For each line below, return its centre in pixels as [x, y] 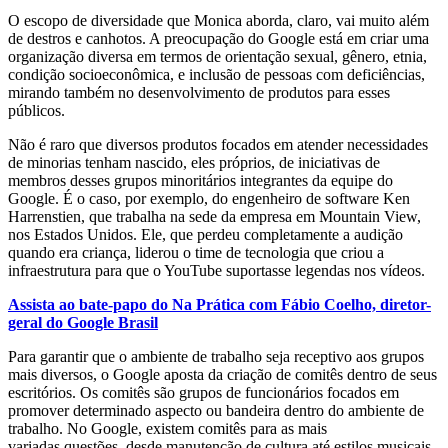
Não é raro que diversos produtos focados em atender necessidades [218, 144]
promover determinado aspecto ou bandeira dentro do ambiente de [216, 410]
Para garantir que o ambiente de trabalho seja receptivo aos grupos [216, 356]
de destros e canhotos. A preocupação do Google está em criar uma [218, 38]
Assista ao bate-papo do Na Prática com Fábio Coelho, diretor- [219, 304]
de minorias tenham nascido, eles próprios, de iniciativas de [194, 162]
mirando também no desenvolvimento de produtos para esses [199, 92]
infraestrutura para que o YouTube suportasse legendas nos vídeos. [216, 270]
